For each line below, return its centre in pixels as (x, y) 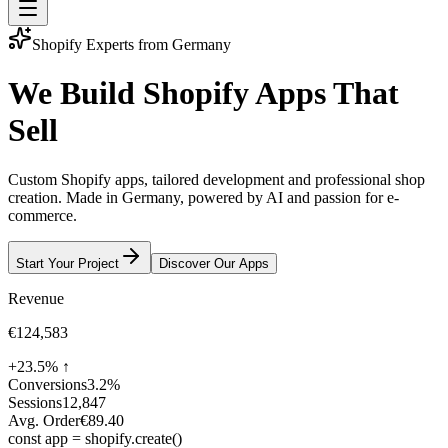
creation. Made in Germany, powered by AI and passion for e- (203, 197)
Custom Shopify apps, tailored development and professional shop (216, 179)
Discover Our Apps (214, 263)
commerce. (42, 215)
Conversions (47, 384)
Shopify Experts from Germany (131, 44)
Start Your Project (67, 263)
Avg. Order (44, 420)
